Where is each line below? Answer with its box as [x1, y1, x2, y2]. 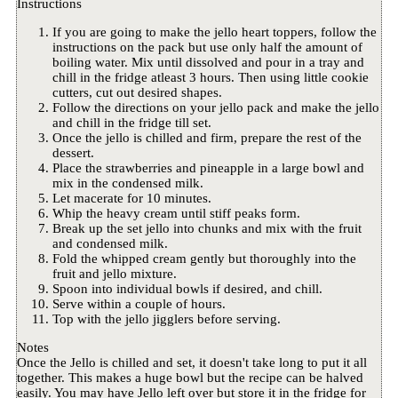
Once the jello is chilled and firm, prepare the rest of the [52, 131, 362, 146]
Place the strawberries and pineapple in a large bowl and [52, 161, 364, 176]
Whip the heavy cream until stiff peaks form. [52, 206, 300, 221]
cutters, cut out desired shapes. [52, 85, 222, 100]
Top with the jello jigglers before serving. [52, 312, 281, 327]
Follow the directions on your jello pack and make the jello [52, 100, 379, 115]
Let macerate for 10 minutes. [52, 191, 211, 206]
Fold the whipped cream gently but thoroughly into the [52, 251, 356, 267]
